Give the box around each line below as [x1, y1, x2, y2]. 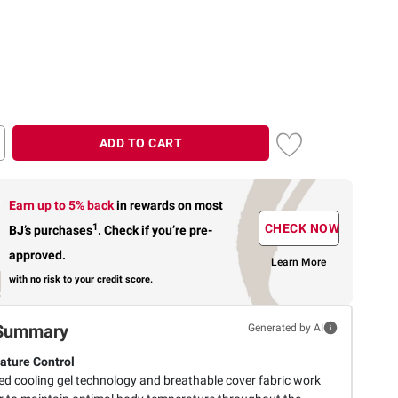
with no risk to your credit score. [9, 273, 154, 285]
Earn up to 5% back [9, 198, 117, 213]
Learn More [271, 256, 327, 269]
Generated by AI [247, 321, 323, 334]
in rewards [116, 198, 179, 213]
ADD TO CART [99, 136, 183, 151]
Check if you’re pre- [101, 223, 213, 238]
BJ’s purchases [9, 223, 93, 238]
